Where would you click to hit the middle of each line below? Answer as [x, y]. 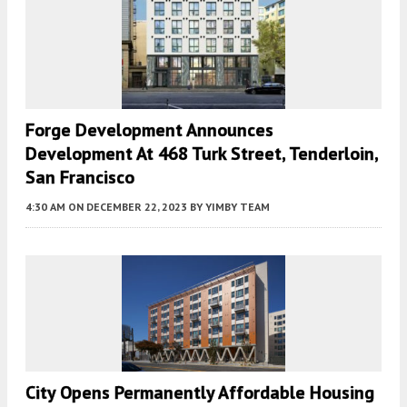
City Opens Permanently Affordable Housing [200, 392]
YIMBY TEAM [238, 206]
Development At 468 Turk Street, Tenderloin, [202, 153]
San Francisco [80, 177]
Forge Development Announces [149, 129]
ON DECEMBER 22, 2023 [128, 206]
